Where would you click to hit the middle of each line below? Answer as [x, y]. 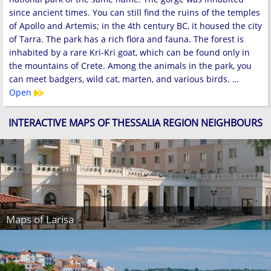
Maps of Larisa [40, 219]
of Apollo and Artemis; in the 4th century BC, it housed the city [135, 26]
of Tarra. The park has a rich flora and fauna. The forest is [126, 39]
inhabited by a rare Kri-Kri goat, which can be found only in [129, 53]
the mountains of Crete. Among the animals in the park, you [130, 66]
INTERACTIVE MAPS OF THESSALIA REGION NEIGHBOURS [135, 122]
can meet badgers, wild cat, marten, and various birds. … [124, 79]
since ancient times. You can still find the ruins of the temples [135, 13]
